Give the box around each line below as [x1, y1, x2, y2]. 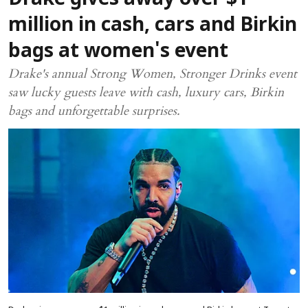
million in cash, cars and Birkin [8, 14, 297, 38]
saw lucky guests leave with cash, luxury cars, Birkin [8, 84, 284, 102]
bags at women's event [8, 41, 228, 65]
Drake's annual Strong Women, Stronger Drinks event [8, 65, 297, 83]
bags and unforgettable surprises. [8, 102, 180, 120]
